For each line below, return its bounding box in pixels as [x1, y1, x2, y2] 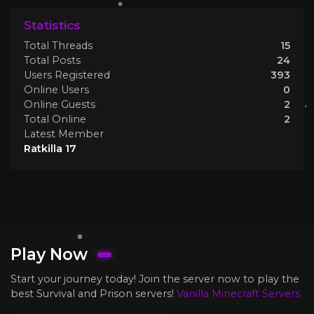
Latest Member [24, 127, 104, 140]
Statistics [24, 17, 81, 32]
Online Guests [24, 97, 95, 111]
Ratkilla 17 [24, 142, 76, 155]
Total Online [24, 112, 86, 125]
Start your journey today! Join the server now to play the [11, 272, 299, 285]
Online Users [24, 83, 89, 96]
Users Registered [24, 68, 110, 81]
